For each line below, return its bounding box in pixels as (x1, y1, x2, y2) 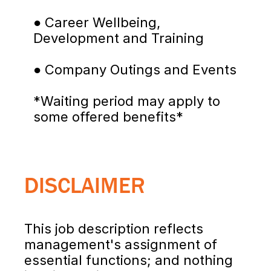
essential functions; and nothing (24, 252, 233, 268)
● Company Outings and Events (33, 62, 237, 77)
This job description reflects (24, 221, 203, 237)
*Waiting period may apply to (33, 93, 220, 109)
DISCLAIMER (24, 172, 145, 198)
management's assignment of (24, 237, 217, 252)
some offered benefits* (33, 109, 183, 125)
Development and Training (33, 30, 204, 46)
